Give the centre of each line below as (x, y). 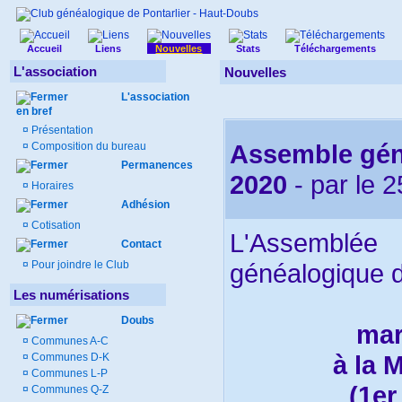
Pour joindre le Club (79, 265)
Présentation (62, 130)
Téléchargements (335, 48)
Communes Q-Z (70, 389)
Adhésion (145, 205)
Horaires (51, 186)
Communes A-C (70, 341)
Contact (141, 244)
